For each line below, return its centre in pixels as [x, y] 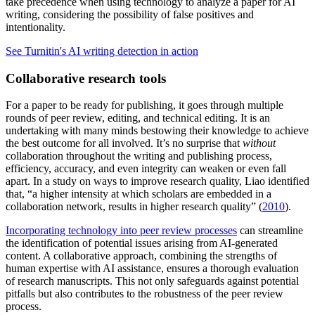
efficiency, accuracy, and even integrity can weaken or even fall [146, 169]
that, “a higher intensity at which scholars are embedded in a [139, 194]
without [259, 143]
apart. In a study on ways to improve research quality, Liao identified [157, 181]
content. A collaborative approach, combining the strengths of [141, 256]
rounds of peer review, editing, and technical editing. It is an [138, 118]
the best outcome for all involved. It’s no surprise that [124, 143]
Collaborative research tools [86, 78]
